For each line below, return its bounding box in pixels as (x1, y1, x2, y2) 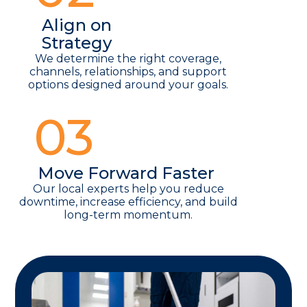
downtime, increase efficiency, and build (19, 195, 238, 209)
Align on (42, 15, 112, 36)
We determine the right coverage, (35, 52, 222, 66)
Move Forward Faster (38, 163, 219, 184)
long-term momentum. (64, 208, 193, 222)
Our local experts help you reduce (32, 182, 224, 196)
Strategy (42, 33, 112, 53)
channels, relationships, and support (29, 65, 228, 79)
